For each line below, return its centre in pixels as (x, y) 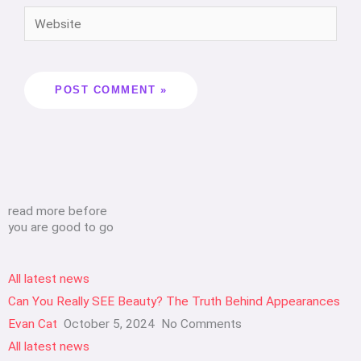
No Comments (200, 324)
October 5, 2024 (109, 324)
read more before (58, 212)
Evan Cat (33, 324)
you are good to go (61, 228)
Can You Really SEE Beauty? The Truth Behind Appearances (174, 302)
